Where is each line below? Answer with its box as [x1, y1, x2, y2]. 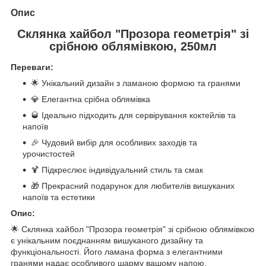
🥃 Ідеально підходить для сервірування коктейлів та [31, 110, 236, 121]
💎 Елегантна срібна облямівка [31, 94, 150, 104]
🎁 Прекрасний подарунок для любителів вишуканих [31, 181, 235, 191]
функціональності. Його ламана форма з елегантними [11, 247, 223, 257]
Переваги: [11, 62, 53, 72]
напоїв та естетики [23, 192, 95, 202]
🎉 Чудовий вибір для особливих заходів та [31, 138, 197, 148]
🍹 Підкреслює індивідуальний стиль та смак [31, 165, 203, 175]
